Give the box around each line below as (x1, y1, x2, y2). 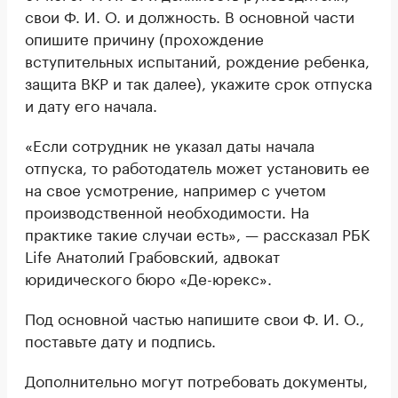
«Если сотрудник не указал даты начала (25, 132, 314, 156)
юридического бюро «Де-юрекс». (25, 266, 272, 290)
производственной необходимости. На (25, 199, 309, 223)
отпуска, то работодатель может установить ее (25, 155, 370, 179)
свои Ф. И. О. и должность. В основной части (25, 4, 354, 28)
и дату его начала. (25, 92, 157, 116)
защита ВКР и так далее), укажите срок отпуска (25, 70, 372, 94)
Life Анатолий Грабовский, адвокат (25, 243, 280, 267)
